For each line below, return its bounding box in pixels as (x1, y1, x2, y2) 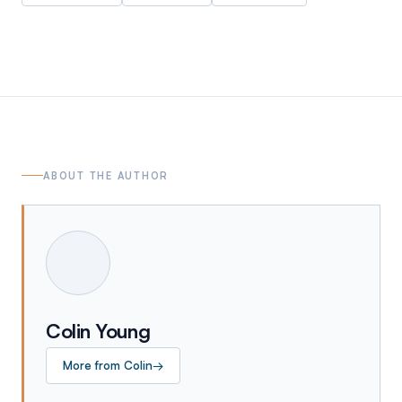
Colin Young (46, 318, 151, 343)
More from (63, 357, 124, 372)
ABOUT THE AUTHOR (43, 169, 170, 182)
